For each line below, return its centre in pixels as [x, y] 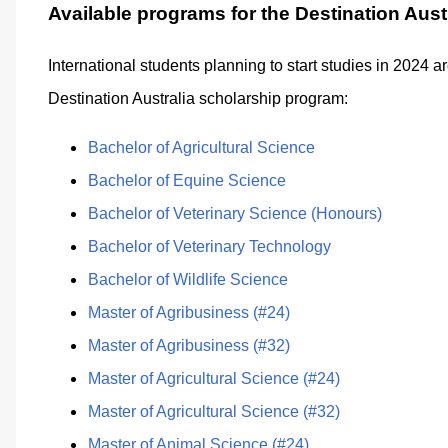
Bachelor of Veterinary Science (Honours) [235, 214]
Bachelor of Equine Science [187, 181]
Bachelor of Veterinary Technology [209, 247]
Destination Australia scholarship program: [198, 99]
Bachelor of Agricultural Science [201, 148]
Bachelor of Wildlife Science [188, 280]
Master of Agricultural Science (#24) [214, 379]
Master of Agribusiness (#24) [189, 313]
